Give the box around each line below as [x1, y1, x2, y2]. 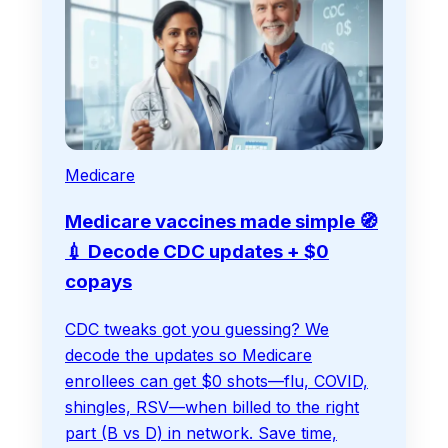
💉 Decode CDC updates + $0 [65, 240, 329, 264]
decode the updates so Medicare [65, 344, 312, 365]
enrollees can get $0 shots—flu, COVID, [65, 370, 368, 391]
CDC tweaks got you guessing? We [65, 318, 329, 339]
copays [65, 270, 132, 294]
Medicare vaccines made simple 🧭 [65, 210, 378, 234]
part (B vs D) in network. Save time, [65, 422, 337, 443]
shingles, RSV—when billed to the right [65, 396, 359, 417]
